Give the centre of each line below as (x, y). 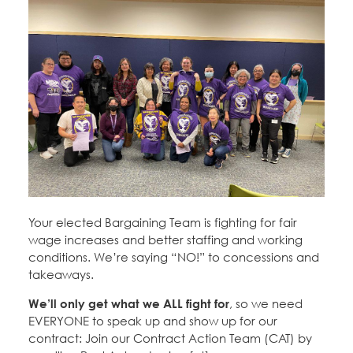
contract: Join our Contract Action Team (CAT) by (170, 338)
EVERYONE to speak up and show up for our (153, 320)
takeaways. (61, 274)
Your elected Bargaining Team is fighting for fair (163, 222)
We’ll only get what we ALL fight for (129, 303)
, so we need (266, 303)
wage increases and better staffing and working (165, 239)
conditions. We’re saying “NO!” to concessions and (174, 256)
